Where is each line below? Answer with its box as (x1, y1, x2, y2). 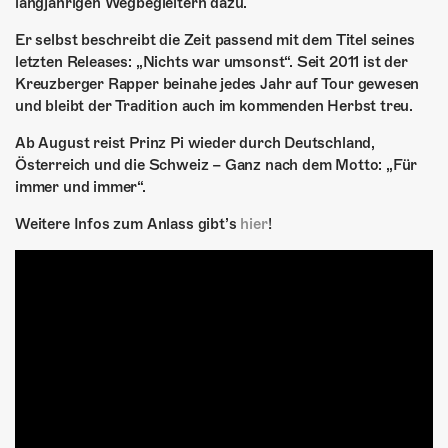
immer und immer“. (15, 178, 146, 196)
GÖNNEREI (80, 37, 182, 59)
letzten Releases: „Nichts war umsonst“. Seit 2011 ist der (15, 53, 408, 71)
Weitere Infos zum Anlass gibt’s (15, 215, 241, 233)
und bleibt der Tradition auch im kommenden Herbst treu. (15, 97, 414, 115)
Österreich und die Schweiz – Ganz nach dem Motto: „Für (15, 156, 418, 174)
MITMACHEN (40, 129, 239, 167)
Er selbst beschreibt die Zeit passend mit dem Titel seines (15, 31, 415, 49)
